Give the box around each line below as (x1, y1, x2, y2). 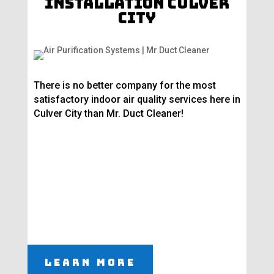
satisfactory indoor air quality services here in (33, 94, 240, 106)
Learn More (44, 256, 136, 270)
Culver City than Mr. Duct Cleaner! (33, 108, 183, 120)
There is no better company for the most (33, 80, 216, 92)
